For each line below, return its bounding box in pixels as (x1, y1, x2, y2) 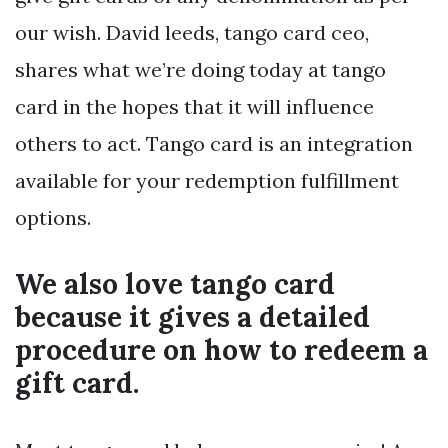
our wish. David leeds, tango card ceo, (15, 20, 369, 46)
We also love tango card (15, 266, 335, 303)
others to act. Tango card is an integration (15, 131, 413, 157)
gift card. (15, 365, 139, 402)
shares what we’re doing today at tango (15, 57, 386, 83)
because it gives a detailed (15, 299, 370, 336)
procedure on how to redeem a (15, 332, 428, 369)
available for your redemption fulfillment (15, 168, 399, 194)
